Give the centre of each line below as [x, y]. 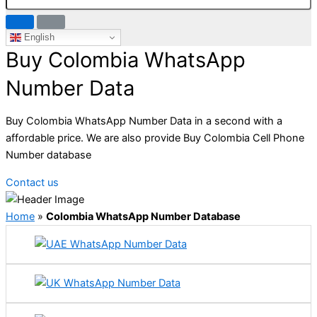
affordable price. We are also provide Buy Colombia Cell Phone [155, 138]
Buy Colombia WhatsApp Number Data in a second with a [144, 121]
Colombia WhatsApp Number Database [143, 216]
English [38, 37]
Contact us [32, 182]
